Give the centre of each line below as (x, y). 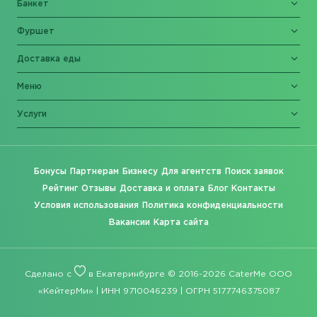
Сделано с (50, 274)
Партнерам (94, 171)
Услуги (32, 114)
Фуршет (36, 31)
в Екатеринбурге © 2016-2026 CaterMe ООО (189, 274)
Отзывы (98, 188)
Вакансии (129, 222)
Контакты (253, 188)
